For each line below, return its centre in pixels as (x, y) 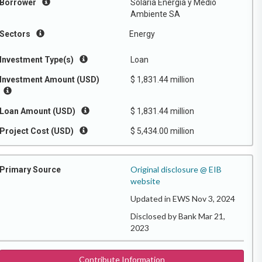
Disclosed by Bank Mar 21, (178, 216)
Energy (142, 34)
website (145, 181)
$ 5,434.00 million (162, 131)
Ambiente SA (155, 14)
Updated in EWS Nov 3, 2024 (183, 199)
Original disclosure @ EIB (176, 169)
